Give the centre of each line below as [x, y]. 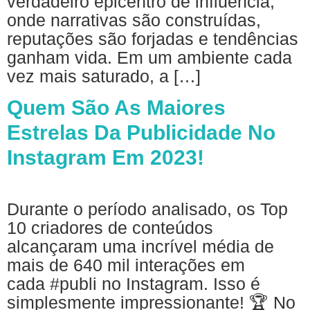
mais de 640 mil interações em [126, 265]
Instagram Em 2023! [106, 158]
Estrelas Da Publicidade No [141, 133]
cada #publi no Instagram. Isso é [134, 284]
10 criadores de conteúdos [110, 228]
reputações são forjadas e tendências [153, 39]
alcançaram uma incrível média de [140, 247]
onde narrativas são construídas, [134, 20]
